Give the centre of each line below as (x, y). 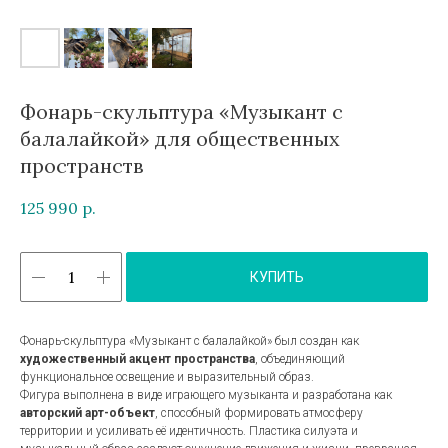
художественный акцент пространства (137, 359)
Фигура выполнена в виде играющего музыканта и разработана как (206, 395)
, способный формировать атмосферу (259, 413)
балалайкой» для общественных (180, 138)
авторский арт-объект (87, 413)
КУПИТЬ (277, 277)
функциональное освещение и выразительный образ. (167, 377)
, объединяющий (300, 359)
